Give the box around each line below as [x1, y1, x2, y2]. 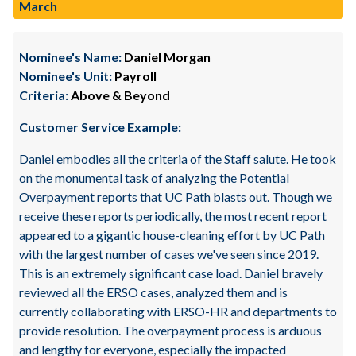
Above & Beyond [68, 87, 170, 103]
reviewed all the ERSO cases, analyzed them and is [19, 284, 288, 300]
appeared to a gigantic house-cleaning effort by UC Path [19, 227, 325, 242]
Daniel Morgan [122, 49, 211, 64]
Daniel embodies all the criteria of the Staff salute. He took [19, 151, 336, 166]
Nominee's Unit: [19, 68, 112, 83]
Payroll [112, 68, 157, 83]
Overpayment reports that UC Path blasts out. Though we [19, 189, 332, 204]
